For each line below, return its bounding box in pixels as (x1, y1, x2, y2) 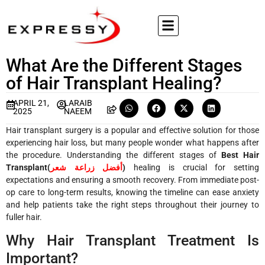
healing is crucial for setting (134, 162, 260, 172)
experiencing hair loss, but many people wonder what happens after (6, 137, 259, 147)
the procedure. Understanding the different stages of (6, 150, 216, 160)
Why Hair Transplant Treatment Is (6, 231, 259, 249)
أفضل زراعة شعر (50, 162, 123, 172)
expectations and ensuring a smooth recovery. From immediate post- (6, 174, 259, 185)
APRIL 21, (13, 98, 50, 108)
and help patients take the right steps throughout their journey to (6, 199, 259, 209)
